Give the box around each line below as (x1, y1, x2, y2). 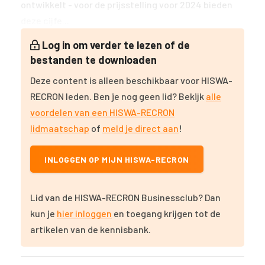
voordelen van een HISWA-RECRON (30, 106, 174, 118)
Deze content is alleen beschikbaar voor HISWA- (30, 75, 232, 86)
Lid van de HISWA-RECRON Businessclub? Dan (30, 192, 221, 203)
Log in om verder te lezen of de (40, 38, 190, 51)
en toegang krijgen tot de (112, 208, 221, 219)
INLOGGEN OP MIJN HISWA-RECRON (44, 154, 189, 164)
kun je (30, 208, 57, 219)
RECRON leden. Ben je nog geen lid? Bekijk (30, 91, 206, 102)
